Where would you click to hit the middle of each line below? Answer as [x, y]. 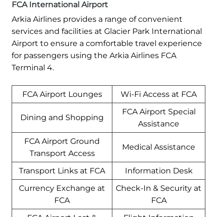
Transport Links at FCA [62, 170]
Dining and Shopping [62, 117]
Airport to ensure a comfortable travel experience [107, 43]
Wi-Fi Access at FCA [159, 94]
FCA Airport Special [159, 111]
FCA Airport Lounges [62, 94]
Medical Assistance [159, 147]
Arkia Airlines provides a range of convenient [97, 19]
